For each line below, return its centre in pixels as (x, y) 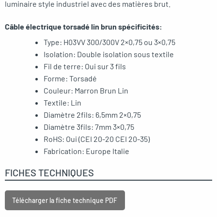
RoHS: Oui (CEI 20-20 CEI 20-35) (97, 139)
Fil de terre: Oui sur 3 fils (85, 66)
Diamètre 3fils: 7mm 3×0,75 (89, 127)
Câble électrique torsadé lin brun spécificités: (84, 27)
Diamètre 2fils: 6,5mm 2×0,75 (92, 115)
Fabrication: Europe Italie (86, 151)
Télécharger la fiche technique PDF (65, 200)
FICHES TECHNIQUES (49, 172)
